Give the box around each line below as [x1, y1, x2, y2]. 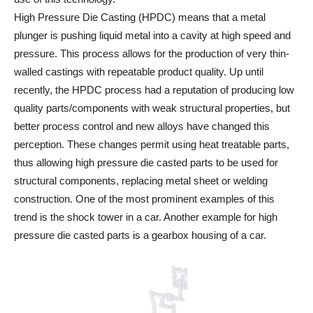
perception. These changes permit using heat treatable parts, [14, 138, 289, 150]
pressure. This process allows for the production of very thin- [14, 48, 289, 59]
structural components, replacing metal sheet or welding [14, 175, 268, 187]
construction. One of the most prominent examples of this [14, 193, 275, 205]
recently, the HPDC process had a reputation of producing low [14, 84, 294, 96]
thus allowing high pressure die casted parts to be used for [14, 156, 278, 168]
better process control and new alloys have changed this [14, 120, 270, 132]
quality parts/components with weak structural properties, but [14, 102, 290, 114]
